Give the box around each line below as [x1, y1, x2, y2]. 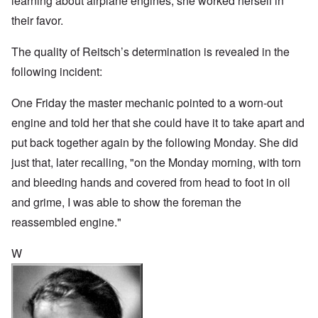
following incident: [11, 62, 102, 79]
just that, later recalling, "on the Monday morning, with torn [11, 153, 301, 170]
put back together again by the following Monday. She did [11, 133, 298, 150]
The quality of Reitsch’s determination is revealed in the [11, 43, 290, 60]
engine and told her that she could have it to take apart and [11, 114, 305, 131]
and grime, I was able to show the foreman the [11, 193, 241, 210]
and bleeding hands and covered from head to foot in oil [11, 173, 290, 190]
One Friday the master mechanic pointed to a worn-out [11, 94, 283, 111]
